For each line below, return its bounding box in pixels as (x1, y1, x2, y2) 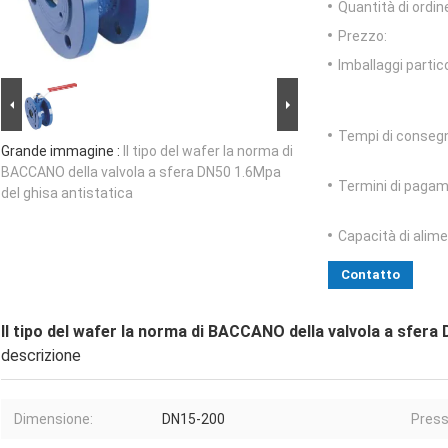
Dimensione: (14, 411, 93, 428)
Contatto (341, 267, 400, 283)
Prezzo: (338, 28, 387, 45)
